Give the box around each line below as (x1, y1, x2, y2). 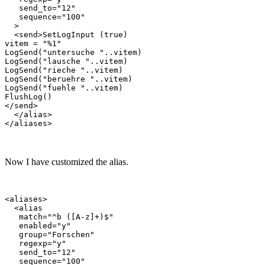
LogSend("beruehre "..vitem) (5, 74, 132, 83)
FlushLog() (5, 92, 52, 101)
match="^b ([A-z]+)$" (5, 212, 114, 221)
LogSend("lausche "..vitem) (5, 56, 128, 66)
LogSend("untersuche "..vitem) (5, 47, 142, 57)
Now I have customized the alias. (5, 156, 128, 167)
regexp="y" (5, 238, 66, 248)
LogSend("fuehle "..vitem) (5, 83, 123, 92)
